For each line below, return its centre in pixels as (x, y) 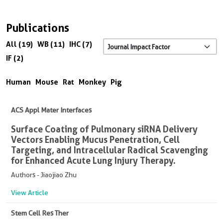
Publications (38, 28)
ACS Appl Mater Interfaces (51, 110)
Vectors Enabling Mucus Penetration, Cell (95, 140)
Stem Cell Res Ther (40, 213)
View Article (30, 193)
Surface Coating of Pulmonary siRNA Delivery (104, 129)
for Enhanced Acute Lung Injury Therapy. (93, 161)
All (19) (19, 44)
